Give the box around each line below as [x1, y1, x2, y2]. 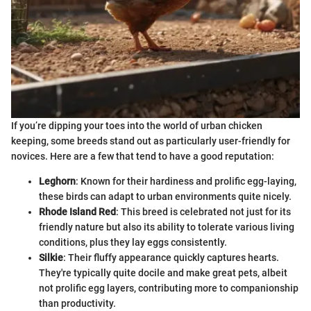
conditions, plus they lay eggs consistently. [39, 237, 227, 249]
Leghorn [39, 176, 76, 187]
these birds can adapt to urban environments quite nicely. [39, 191, 292, 203]
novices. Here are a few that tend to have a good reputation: [11, 151, 274, 162]
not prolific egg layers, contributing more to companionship [39, 283, 299, 294]
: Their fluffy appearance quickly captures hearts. [63, 252, 279, 264]
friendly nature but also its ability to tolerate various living [39, 221, 294, 233]
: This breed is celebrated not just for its [116, 206, 291, 218]
